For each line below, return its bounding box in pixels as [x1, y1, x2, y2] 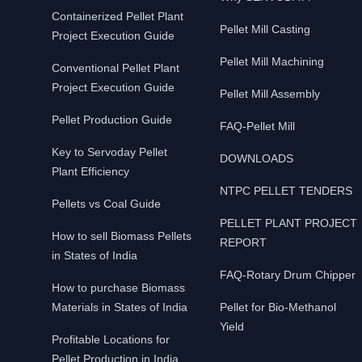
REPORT [220, 236, 267, 249]
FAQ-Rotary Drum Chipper [220, 268, 356, 281]
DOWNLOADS [220, 152, 293, 165]
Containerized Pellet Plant [52, 10, 183, 23]
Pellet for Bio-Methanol [220, 301, 336, 314]
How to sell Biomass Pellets [52, 229, 192, 242]
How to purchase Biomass [52, 281, 185, 294]
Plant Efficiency [52, 165, 129, 178]
